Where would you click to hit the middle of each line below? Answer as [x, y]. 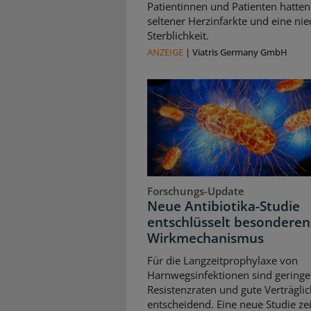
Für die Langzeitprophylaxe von [222, 260]
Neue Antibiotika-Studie [224, 207]
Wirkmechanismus [205, 238]
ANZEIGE [165, 52]
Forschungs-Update [196, 191]
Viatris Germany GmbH [240, 52]
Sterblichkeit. [178, 36]
